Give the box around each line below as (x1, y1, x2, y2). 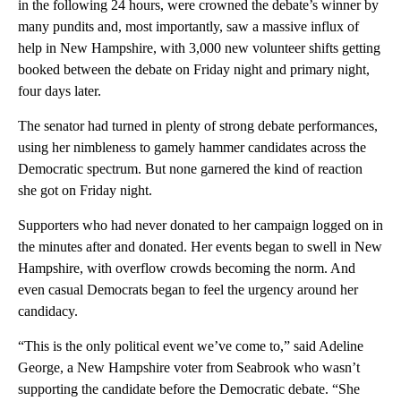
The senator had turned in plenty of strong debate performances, (18, 118, 378, 134)
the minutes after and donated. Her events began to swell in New (18, 239, 382, 255)
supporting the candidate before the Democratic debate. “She (18, 381, 360, 397)
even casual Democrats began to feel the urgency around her (18, 282, 358, 298)
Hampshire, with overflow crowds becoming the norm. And (18, 260, 355, 277)
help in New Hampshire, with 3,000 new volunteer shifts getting (18, 40, 380, 56)
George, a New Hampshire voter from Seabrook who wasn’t (18, 360, 360, 376)
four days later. (18, 83, 101, 99)
